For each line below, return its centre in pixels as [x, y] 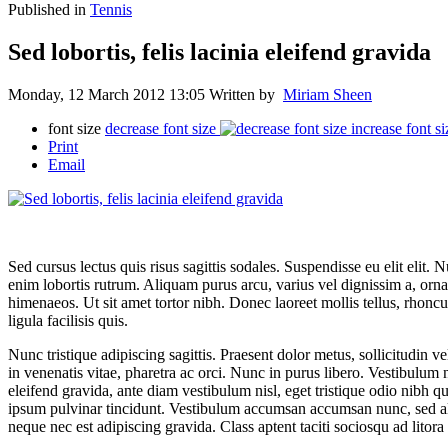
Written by [246, 94]
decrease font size [160, 128]
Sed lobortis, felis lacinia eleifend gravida [219, 52]
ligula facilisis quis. [68, 320]
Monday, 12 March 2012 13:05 [108, 94]
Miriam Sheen [327, 94]
